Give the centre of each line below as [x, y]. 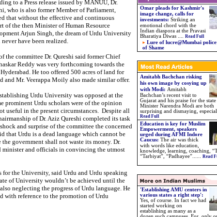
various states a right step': [172, 195]
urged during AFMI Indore [171, 134]
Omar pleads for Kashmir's [172, 8]
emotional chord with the [168, 25]
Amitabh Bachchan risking [171, 77]
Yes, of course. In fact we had [173, 200]
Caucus [148, 140]
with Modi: [154, 89]
